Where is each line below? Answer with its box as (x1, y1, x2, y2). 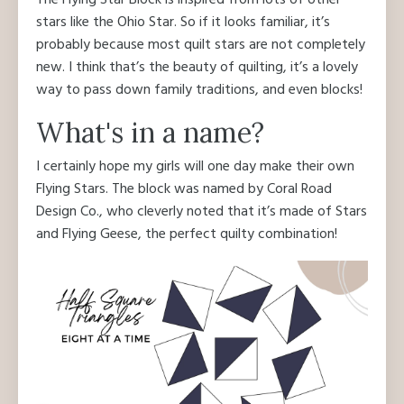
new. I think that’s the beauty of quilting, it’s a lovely (36, 56, 358, 79)
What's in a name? (36, 115, 264, 150)
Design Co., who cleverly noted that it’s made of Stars (36, 200, 367, 224)
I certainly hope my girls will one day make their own (36, 155, 354, 179)
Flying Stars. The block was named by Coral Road (36, 178, 332, 201)
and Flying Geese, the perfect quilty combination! (36, 223, 337, 246)
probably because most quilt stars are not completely (36, 33, 365, 57)
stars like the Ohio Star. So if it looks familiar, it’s (36, 11, 330, 34)
